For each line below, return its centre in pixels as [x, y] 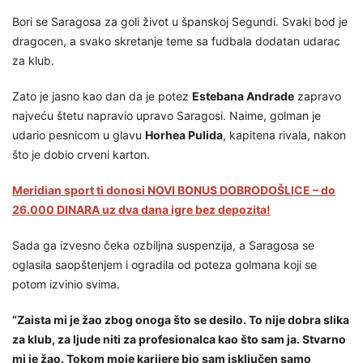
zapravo [318, 96]
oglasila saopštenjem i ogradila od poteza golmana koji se [164, 264]
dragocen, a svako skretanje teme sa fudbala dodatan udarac [176, 41]
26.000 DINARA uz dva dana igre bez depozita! [141, 209]
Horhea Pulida [184, 135]
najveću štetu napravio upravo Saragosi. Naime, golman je [167, 115]
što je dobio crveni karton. [81, 154]
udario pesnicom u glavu [79, 135]
